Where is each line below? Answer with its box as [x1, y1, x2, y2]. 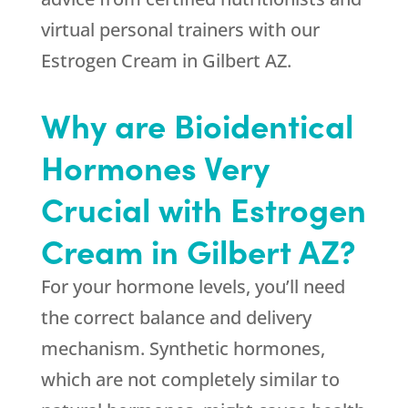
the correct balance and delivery [40, 305, 311, 331]
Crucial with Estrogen [40, 186, 366, 231]
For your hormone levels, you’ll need [40, 274, 345, 300]
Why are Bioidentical [40, 102, 353, 148]
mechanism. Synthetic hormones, [40, 336, 325, 362]
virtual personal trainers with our [40, 17, 320, 43]
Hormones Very [40, 144, 270, 189]
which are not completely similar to [40, 367, 340, 393]
